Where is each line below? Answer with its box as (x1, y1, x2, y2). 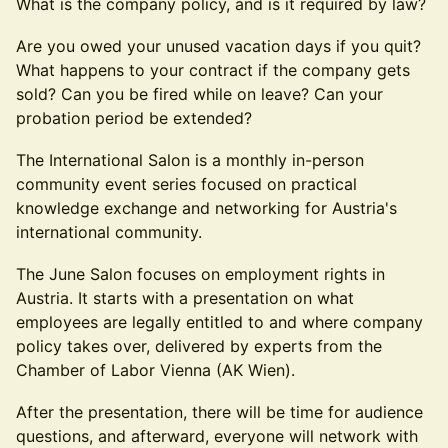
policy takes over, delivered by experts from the (16, 336, 382, 356)
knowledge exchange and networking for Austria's (16, 198, 397, 218)
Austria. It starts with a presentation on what (16, 288, 354, 308)
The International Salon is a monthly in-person (16, 150, 364, 170)
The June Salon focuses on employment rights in (16, 264, 385, 284)
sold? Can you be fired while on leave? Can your (16, 84, 383, 104)
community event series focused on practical (16, 174, 357, 194)
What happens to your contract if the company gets (16, 60, 410, 80)
